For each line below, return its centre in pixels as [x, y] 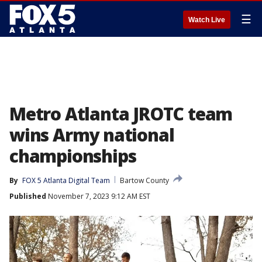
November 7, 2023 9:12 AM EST [98, 196]
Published [28, 196]
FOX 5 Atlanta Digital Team [66, 180]
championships [73, 156]
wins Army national [92, 135]
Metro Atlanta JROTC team [121, 114]
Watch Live [207, 20]
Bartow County [144, 180]
